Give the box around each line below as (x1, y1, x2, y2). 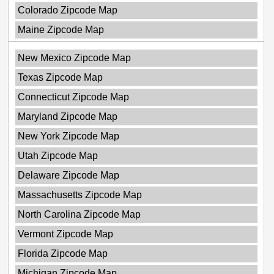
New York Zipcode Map (17, 131, 119, 142)
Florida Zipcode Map (17, 248, 108, 259)
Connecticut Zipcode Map (17, 92, 129, 103)
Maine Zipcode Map (17, 24, 104, 35)
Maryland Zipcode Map (17, 111, 117, 122)
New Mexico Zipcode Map (17, 53, 131, 64)
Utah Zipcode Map (17, 150, 98, 161)
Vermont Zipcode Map (17, 229, 113, 240)
